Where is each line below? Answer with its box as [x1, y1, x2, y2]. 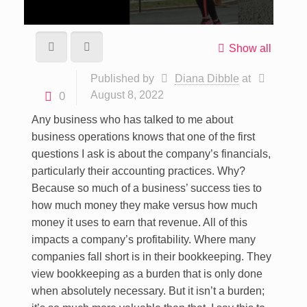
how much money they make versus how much [31, 199, 258, 211]
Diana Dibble [175, 73, 240, 84]
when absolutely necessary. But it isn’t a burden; [31, 285, 265, 297]
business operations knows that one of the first [31, 131, 255, 143]
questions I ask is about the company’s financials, [31, 148, 271, 160]
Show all [229, 42, 272, 54]
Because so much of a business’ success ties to [31, 182, 262, 194]
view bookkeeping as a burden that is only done [31, 268, 262, 280]
